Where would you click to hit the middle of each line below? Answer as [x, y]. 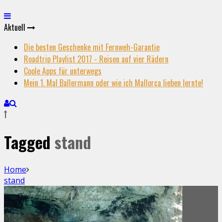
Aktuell [16, 28]
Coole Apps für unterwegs [63, 71]
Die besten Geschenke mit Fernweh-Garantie [92, 47]
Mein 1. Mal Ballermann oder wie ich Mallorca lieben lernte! [113, 83]
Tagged [29, 142]
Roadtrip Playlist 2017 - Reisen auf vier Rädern [96, 59]
